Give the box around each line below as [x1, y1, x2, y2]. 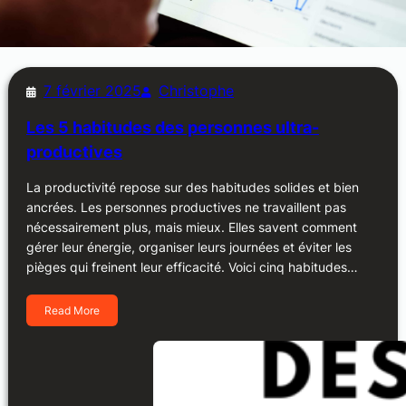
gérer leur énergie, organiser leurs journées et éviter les [25, 238, 352, 255]
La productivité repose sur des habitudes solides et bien [25, 179, 359, 195]
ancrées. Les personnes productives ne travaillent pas [25, 198, 346, 215]
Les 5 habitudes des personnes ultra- [25, 117, 319, 137]
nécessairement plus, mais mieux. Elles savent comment [25, 218, 357, 235]
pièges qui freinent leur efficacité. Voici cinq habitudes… [25, 258, 358, 275]
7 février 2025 [43, 81, 141, 100]
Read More [43, 303, 100, 317]
